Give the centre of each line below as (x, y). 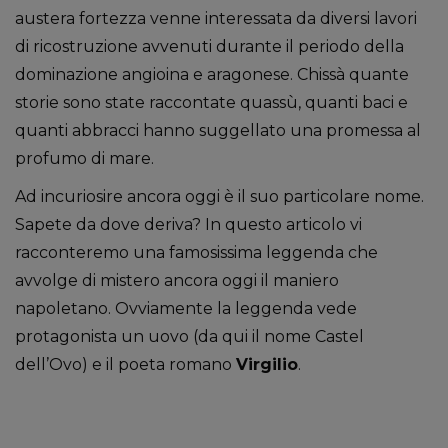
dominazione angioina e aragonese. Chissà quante (212, 74)
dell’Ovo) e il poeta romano (125, 364)
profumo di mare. (84, 158)
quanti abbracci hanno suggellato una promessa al (218, 130)
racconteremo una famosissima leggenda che (196, 252)
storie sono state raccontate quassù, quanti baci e (211, 102)
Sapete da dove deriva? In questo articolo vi (188, 224)
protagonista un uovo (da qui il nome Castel (189, 336)
